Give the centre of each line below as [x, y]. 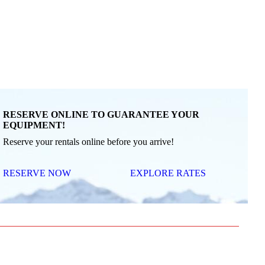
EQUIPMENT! [34, 125]
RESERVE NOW [37, 173]
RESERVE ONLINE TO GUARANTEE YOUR [101, 114]
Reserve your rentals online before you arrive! [89, 142]
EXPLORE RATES [168, 173]
